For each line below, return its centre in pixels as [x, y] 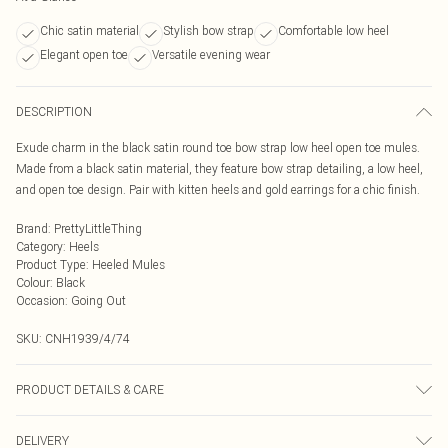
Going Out [98, 300]
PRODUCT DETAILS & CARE [90, 389]
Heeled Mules [128, 264]
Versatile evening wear [211, 54]
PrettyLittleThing [98, 228]
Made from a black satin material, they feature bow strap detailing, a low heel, [219, 168]
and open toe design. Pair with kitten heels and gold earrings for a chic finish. [218, 189]
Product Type [51, 264]
